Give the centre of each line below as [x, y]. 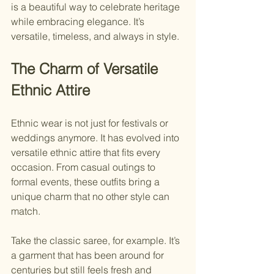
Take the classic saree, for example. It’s [97, 240]
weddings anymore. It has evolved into [96, 137]
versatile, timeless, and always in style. [95, 36]
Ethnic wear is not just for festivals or [91, 123]
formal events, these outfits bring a [87, 181]
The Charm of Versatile [87, 68]
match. [26, 211]
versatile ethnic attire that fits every [87, 152]
